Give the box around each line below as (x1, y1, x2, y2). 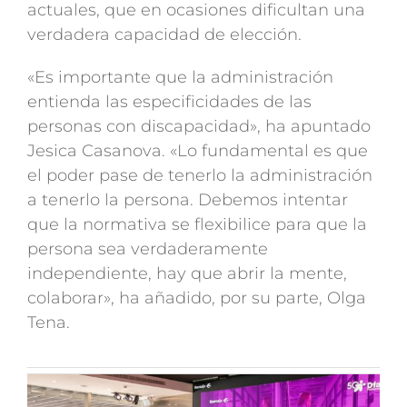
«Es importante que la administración (26, 67, 333, 88)
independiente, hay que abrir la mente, (26, 263, 347, 284)
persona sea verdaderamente (26, 239, 268, 260)
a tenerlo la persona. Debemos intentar (26, 190, 348, 211)
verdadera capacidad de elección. (26, 25, 302, 45)
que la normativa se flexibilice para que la (26, 214, 367, 235)
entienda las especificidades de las (26, 92, 312, 113)
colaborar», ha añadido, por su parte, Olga (26, 288, 366, 309)
